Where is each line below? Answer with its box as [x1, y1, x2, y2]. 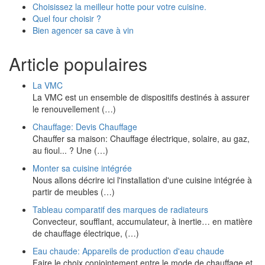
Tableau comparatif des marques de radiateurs [33, 203, 208, 215]
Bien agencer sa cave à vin [33, 24, 134, 36]
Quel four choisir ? [33, 12, 101, 24]
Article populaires [9, 51, 147, 76]
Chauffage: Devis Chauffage [33, 121, 137, 132]
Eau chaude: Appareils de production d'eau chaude [33, 245, 224, 257]
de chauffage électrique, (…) [33, 227, 139, 239]
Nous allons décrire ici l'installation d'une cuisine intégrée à [33, 174, 252, 186]
